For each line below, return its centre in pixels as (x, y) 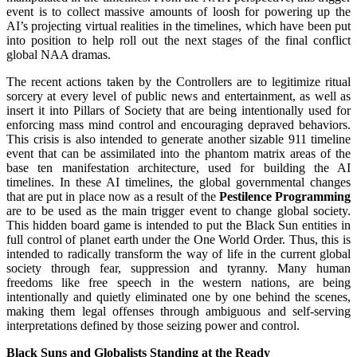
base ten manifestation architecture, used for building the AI (178, 167)
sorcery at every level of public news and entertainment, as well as (178, 96)
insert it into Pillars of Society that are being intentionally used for (178, 110)
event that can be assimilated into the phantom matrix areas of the (178, 153)
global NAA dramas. (59, 54)
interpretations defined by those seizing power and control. (153, 325)
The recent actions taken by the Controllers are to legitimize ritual (178, 81)
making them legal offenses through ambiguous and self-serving (178, 311)
